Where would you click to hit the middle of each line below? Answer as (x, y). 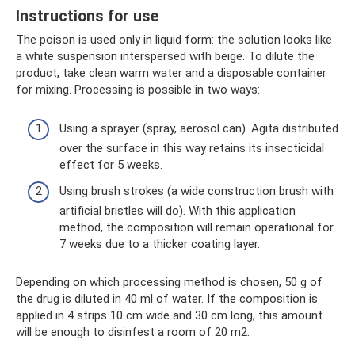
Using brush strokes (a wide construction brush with (197, 191)
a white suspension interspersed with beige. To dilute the (165, 57)
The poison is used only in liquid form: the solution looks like (174, 40)
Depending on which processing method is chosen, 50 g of (169, 282)
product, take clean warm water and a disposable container (171, 73)
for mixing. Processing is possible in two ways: (138, 90)
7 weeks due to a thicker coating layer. (160, 244)
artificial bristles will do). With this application (177, 211)
